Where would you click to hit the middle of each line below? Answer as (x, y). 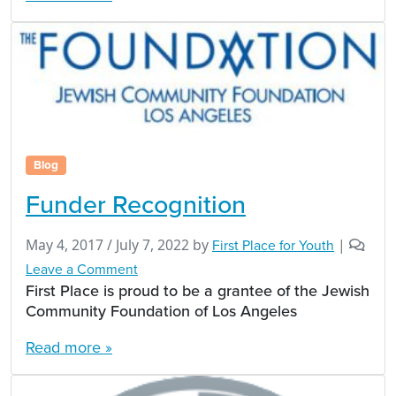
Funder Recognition (136, 203)
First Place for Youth (273, 245)
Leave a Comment (82, 269)
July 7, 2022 (152, 244)
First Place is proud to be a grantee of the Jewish (198, 290)
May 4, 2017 (65, 244)
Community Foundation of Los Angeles (161, 310)
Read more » (69, 347)
